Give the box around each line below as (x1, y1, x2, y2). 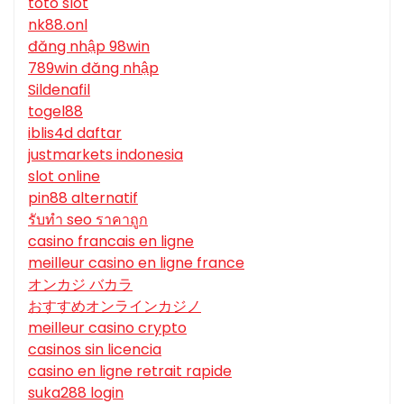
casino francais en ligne (28, 231, 194, 252)
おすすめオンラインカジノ (28, 296, 201, 317)
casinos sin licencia (28, 339, 161, 361)
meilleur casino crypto (28, 317, 187, 339)
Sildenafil (28, 79, 90, 101)
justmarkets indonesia (28, 144, 183, 166)
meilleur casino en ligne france (28, 252, 244, 274)
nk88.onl (28, 14, 87, 36)
